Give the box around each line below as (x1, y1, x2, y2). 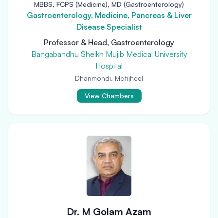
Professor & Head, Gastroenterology (44, 37, 174, 47)
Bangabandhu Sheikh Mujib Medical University (31, 49, 187, 59)
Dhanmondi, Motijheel (75, 74, 143, 82)
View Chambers (84, 91, 134, 100)
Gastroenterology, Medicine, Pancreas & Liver (26, 10, 192, 20)
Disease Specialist (76, 22, 142, 32)
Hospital (95, 61, 123, 71)
